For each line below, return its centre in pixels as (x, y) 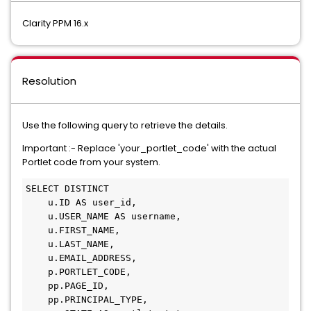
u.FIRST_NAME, (37, 230)
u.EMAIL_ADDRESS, (37, 258)
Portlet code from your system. (91, 162)
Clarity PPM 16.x (55, 23)
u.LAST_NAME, (37, 244)
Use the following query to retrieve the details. (125, 125)
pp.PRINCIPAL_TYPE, (37, 300)
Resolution (49, 81)
